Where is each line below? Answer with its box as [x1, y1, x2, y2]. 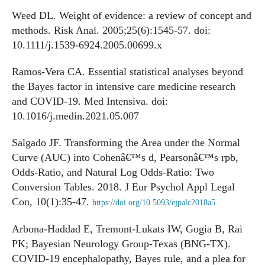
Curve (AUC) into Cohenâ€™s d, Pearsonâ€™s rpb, [12, 151, 238, 163]
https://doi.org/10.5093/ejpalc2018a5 [92, 198, 215, 207]
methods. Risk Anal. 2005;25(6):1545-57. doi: [12, 24, 211, 36]
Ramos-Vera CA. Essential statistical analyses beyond [12, 66, 243, 77]
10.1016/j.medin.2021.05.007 [12, 110, 139, 122]
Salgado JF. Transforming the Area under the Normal [12, 137, 240, 148]
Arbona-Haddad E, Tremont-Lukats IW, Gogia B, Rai [12, 223, 243, 235]
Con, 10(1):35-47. [12, 196, 92, 208]
